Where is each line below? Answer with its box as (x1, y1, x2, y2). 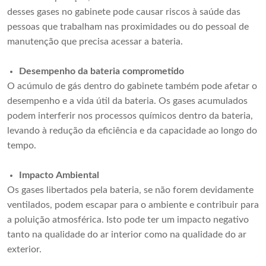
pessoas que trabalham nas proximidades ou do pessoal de (7, 22, 249, 32)
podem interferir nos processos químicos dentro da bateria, (7, 111, 253, 121)
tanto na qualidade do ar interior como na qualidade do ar (7, 230, 246, 240)
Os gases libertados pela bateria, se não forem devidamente (7, 185, 254, 195)
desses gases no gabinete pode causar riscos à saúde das (7, 7, 240, 17)
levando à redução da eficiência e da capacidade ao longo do (7, 126, 257, 136)
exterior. (7, 245, 42, 255)
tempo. (7, 141, 36, 151)
